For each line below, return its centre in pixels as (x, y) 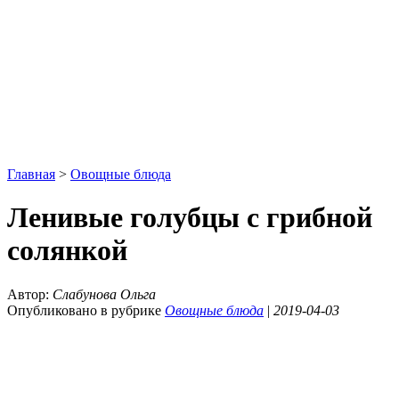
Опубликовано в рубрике (86, 310)
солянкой (67, 251)
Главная (31, 174)
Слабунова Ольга (104, 294)
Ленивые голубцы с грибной (190, 218)
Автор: (30, 294)
